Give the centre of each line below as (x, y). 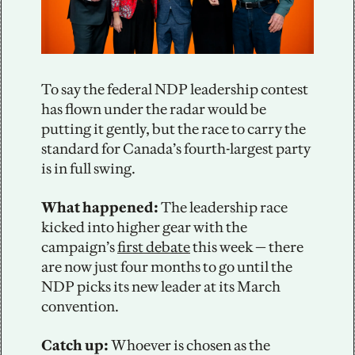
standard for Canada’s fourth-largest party (176, 149)
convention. (80, 307)
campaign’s (79, 247)
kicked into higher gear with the (144, 227)
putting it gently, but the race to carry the (174, 129)
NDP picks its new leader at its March (161, 287)
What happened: (101, 208)
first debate (154, 247)
